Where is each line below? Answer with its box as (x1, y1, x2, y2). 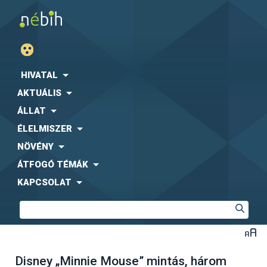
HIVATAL (21, 70, 58, 80)
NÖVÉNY (17, 141, 54, 152)
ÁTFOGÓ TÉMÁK (17, 159, 88, 170)
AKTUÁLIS (17, 88, 61, 98)
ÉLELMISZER (17, 123, 72, 134)
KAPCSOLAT (17, 177, 72, 188)
